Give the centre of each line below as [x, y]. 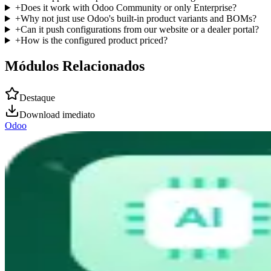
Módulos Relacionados [75, 66]
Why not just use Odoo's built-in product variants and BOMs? [138, 19]
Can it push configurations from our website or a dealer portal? [139, 30]
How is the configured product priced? [94, 41]
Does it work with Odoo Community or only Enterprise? [128, 8]
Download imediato [57, 114]
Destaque [37, 97]
